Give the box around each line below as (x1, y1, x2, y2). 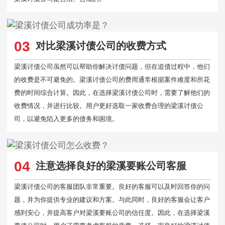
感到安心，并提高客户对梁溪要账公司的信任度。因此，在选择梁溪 (14, 209, 210, 216)
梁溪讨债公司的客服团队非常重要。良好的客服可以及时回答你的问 (14, 183, 210, 190)
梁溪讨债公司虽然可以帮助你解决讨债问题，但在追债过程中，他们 (14, 63, 210, 70)
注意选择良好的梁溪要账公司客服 (35, 160, 186, 172)
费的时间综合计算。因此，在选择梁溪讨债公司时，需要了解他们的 (14, 89, 210, 96)
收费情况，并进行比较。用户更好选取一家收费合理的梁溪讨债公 (14, 102, 203, 109)
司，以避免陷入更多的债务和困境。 (14, 115, 119, 123)
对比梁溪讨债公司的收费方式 (35, 40, 166, 52)
